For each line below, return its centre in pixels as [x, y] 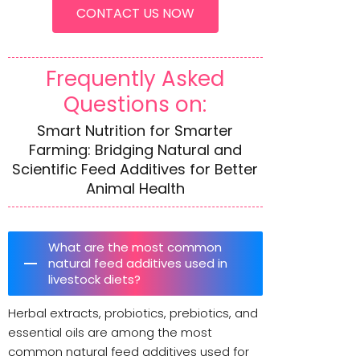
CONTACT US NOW [135, 13]
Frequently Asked [135, 78]
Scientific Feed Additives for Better [135, 169]
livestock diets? [94, 279]
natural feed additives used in [138, 263]
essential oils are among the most [110, 332]
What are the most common [135, 247]
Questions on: [135, 104]
